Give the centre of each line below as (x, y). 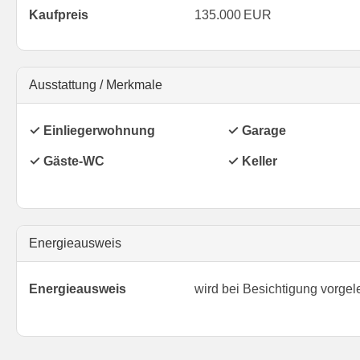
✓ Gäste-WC (67, 162)
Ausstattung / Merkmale (96, 85)
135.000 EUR (233, 15)
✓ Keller (252, 162)
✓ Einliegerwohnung (92, 131)
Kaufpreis (59, 15)
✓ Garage (256, 131)
